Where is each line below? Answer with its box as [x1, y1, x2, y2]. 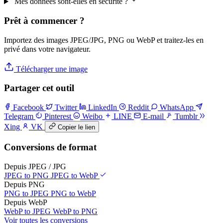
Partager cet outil [4, 83, 74, 94]
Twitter [53, 103, 79, 112]
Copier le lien [56, 123, 95, 131]
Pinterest [42, 112, 73, 121]
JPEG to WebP [51, 171, 98, 180]
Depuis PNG [4, 180, 45, 189]
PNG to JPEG [4, 189, 49, 198]
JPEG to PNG [4, 171, 49, 180]
